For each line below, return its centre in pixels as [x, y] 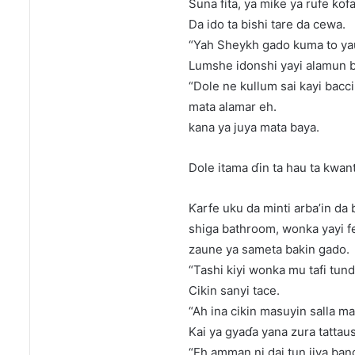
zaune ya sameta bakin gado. [269, 250]
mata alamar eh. [233, 107]
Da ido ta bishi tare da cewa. [267, 25]
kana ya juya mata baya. [254, 128]
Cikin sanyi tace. [234, 291]
